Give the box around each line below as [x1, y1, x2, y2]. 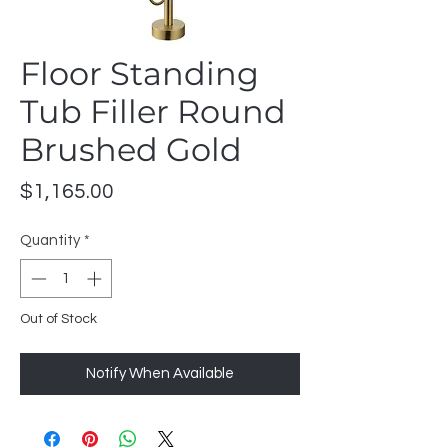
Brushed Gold [20, 130, 242, 169]
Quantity [20, 233, 80, 248]
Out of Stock [20, 311, 97, 326]
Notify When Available [86, 365, 234, 381]
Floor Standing [20, 54, 259, 93]
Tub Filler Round [20, 92, 286, 131]
